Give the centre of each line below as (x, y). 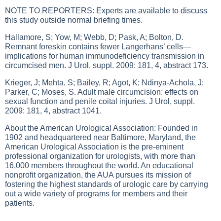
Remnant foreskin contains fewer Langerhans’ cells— (98, 47)
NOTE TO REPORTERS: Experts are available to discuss (106, 11)
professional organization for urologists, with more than (100, 156)
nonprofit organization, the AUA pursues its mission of (98, 175)
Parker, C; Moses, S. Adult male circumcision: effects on (102, 92)
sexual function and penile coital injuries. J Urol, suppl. (100, 101)
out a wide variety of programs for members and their (96, 194)
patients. (20, 203)
